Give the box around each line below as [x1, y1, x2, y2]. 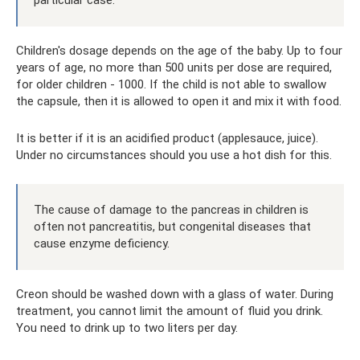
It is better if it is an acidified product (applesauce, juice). [16, 130, 318, 145]
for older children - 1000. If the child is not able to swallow [16, 76, 326, 92]
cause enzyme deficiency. [34, 235, 170, 251]
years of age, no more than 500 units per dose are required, [16, 59, 332, 75]
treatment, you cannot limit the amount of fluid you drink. [16, 303, 323, 318]
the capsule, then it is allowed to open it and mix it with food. [16, 93, 342, 108]
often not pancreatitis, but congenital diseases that [34, 219, 311, 234]
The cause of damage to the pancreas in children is [34, 202, 309, 217]
